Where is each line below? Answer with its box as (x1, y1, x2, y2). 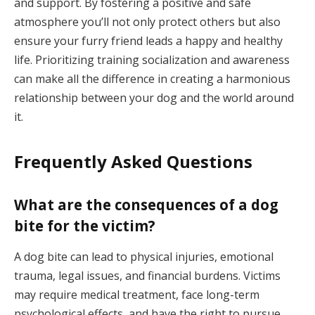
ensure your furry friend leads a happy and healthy (14, 33, 283, 49)
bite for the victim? (14, 216, 155, 236)
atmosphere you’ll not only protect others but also (14, 14, 281, 30)
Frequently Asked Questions (14, 150, 252, 174)
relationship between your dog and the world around (14, 90, 294, 106)
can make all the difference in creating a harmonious (14, 71, 290, 87)
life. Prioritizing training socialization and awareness (14, 52, 290, 68)
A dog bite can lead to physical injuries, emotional (14, 248, 274, 264)
